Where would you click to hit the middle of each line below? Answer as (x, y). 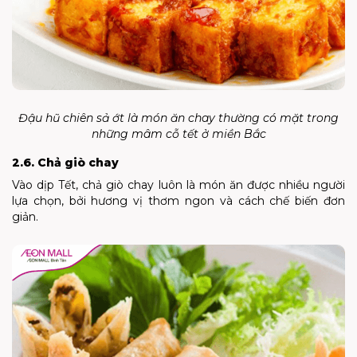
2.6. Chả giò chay (65, 162)
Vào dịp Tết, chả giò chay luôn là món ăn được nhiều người (178, 184)
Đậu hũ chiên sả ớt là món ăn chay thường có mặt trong (178, 118)
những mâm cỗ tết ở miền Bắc (178, 133)
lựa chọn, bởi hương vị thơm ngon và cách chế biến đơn (178, 200)
